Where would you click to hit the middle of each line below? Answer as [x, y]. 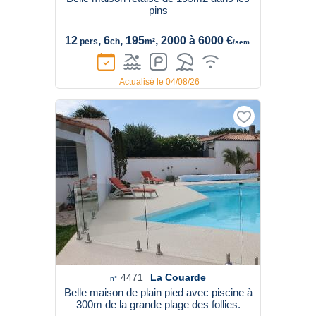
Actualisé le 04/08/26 [159, 82]
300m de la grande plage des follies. [158, 304]
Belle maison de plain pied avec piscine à [158, 292]
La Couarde [178, 277]
